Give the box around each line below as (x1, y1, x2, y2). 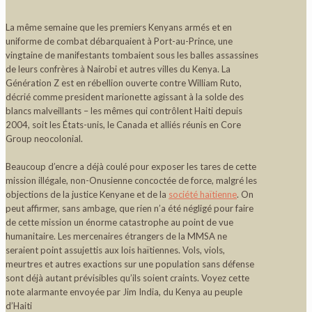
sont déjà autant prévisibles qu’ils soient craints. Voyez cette (6, 272, 249, 283)
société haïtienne (169, 188, 237, 200)
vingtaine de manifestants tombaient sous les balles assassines (6, 49, 258, 61)
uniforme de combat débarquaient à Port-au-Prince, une (6, 35, 233, 47)
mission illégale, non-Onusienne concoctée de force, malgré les (6, 174, 257, 186)
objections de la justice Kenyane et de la (6, 188, 169, 200)
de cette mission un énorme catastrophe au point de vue (6, 216, 233, 228)
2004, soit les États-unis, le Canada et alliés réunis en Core (6, 118, 241, 130)
